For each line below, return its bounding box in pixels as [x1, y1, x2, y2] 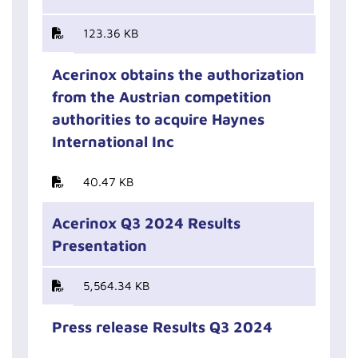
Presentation [52, 237, 147, 254]
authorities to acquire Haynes [52, 110, 265, 128]
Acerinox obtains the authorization [52, 66, 304, 83]
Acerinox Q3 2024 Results [52, 214, 241, 232]
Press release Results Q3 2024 [52, 318, 272, 336]
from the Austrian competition [52, 88, 272, 105]
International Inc [52, 133, 174, 150]
